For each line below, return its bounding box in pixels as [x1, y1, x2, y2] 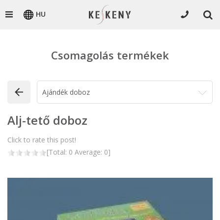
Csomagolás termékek [51, 48, 169, 62]
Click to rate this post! [7, 135, 76, 144]
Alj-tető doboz [7, 112, 87, 128]
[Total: [47, 147, 69, 157]
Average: [73, 147, 104, 157]
